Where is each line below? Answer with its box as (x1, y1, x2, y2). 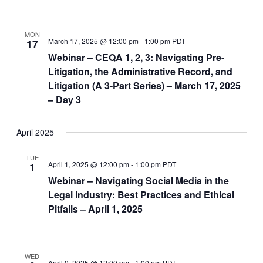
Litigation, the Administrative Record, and (48, 65, 232, 78)
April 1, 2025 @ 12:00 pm (48, 159, 129, 169)
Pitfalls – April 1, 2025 (48, 202, 143, 215)
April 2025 (16, 126, 54, 138)
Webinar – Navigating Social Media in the (48, 174, 229, 187)
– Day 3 (48, 93, 81, 106)
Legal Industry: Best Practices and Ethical (48, 188, 234, 201)
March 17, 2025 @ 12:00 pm (48, 36, 139, 46)
